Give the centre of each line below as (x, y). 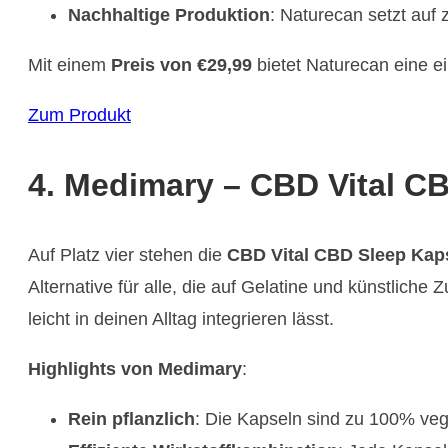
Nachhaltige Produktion (169, 14)
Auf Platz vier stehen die (127, 254)
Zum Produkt (79, 114)
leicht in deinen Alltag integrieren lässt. (181, 318)
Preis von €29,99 (181, 64)
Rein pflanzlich (131, 418)
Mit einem (69, 64)
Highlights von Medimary (135, 368)
